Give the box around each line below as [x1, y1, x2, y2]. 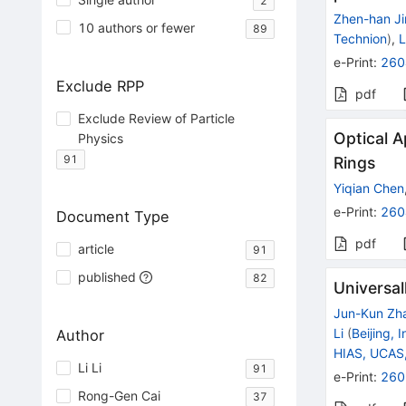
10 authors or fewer [77, 19, 195, 35]
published [77, 268, 136, 285]
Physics [77, 130, 123, 146]
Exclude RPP [55, 76, 144, 95]
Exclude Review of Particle [77, 110, 235, 126]
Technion [333, 31, 388, 47]
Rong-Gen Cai [77, 388, 160, 404]
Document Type [55, 207, 169, 226]
